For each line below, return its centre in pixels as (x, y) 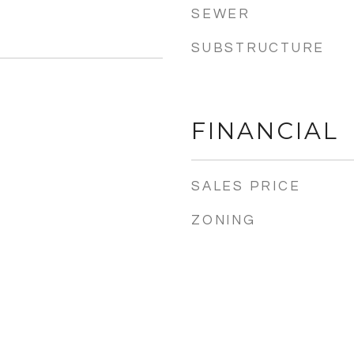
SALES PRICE (246, 186)
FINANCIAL (265, 131)
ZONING (224, 220)
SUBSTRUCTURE (258, 48)
